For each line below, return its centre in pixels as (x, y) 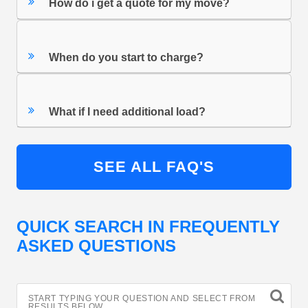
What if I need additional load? (128, 111)
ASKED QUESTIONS (96, 246)
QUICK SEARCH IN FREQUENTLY (148, 227)
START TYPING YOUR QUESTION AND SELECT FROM (142, 299)
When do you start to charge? (126, 58)
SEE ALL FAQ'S (154, 167)
